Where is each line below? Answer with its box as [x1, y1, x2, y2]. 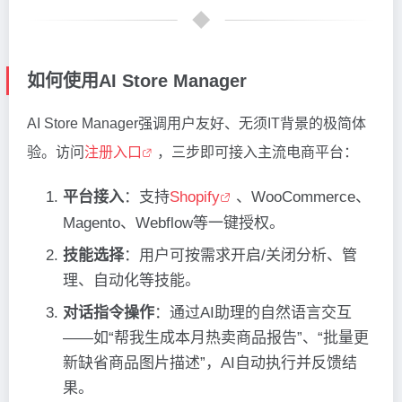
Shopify [170, 188, 220, 206]
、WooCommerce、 [236, 188, 371, 206]
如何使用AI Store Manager [27, 71, 247, 92]
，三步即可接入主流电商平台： [157, 144, 358, 161]
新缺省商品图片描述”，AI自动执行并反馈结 [63, 354, 357, 372]
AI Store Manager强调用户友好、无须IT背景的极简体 [27, 116, 366, 132]
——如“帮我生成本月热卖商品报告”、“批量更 [63, 329, 369, 347]
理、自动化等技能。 [63, 272, 200, 290]
